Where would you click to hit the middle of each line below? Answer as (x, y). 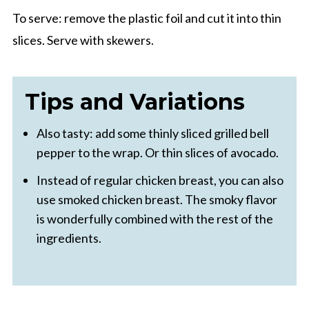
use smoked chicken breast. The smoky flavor (157, 200)
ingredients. (69, 238)
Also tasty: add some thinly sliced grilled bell (152, 133)
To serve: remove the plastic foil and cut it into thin (147, 18)
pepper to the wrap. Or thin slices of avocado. (157, 153)
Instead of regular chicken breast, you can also (160, 180)
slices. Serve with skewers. (83, 40)
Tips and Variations (134, 102)
